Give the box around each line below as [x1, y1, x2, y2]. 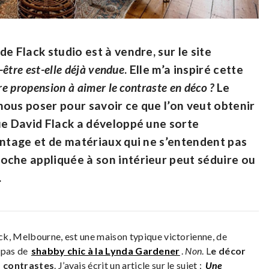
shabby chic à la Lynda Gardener [31, 245, 180, 257]
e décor [211, 245, 246, 257]
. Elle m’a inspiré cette [124, 62, 243, 77]
